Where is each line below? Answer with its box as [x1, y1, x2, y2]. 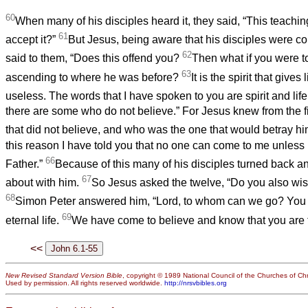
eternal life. [5, 214, 62, 227]
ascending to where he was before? [5, 71, 181, 84]
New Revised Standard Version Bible [5, 271, 122, 279]
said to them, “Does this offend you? [5, 52, 182, 65]
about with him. [5, 177, 82, 189]
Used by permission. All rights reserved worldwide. [5, 278, 164, 287]
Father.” [5, 158, 45, 170]
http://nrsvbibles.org [164, 278, 227, 287]
